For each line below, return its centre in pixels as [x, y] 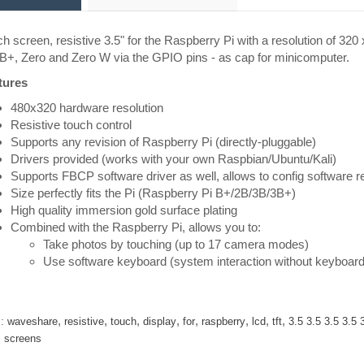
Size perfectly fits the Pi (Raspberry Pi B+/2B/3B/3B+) [153, 193]
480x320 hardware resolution [87, 108]
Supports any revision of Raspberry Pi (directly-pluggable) [163, 142]
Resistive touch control [71, 125]
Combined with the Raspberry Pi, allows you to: [135, 227]
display [159, 321]
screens [22, 338]
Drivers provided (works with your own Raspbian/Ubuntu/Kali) [173, 159]
